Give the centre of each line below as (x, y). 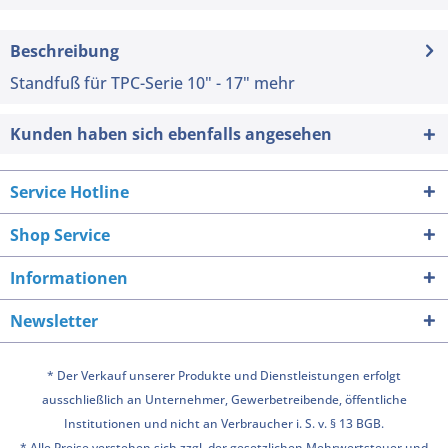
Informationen (69, 277)
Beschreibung (64, 50)
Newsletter (54, 320)
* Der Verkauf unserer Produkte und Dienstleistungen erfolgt (224, 375)
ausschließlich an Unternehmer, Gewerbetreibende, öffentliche (224, 399)
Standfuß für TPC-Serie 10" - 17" (130, 82)
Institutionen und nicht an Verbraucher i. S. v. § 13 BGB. (224, 423)
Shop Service (60, 234)
